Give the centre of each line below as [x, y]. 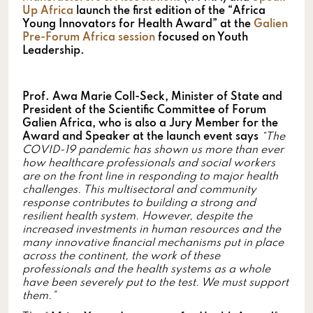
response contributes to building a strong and [139, 203]
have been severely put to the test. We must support [155, 283]
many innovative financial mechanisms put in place [153, 243]
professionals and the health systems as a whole [146, 269]
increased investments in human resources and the [152, 230]
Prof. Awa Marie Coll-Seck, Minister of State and [152, 97]
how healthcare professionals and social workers [149, 163]
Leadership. [53, 51]
